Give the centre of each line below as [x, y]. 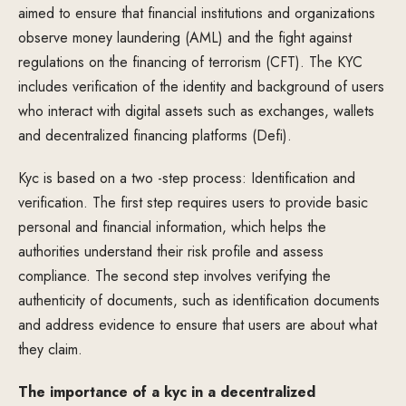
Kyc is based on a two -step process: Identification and [187, 178]
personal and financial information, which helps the [172, 227]
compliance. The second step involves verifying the [174, 276]
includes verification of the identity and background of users [201, 87]
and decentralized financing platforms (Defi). [155, 135]
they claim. [50, 349]
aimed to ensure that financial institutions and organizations [197, 13]
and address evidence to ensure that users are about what [198, 325]
